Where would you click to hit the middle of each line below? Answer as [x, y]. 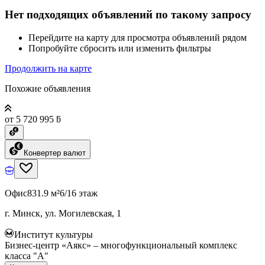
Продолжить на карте [48, 68]
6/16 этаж [79, 193]
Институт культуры [54, 234]
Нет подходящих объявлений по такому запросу [128, 15]
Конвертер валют [55, 153]
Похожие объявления [48, 88]
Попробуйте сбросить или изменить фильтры [120, 48]
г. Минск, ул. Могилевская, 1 [63, 213]
